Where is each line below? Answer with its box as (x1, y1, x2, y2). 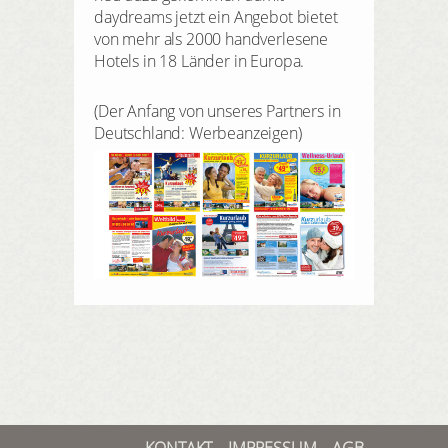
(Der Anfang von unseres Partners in (94, 100, 341, 123)
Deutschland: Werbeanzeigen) (94, 122, 302, 145)
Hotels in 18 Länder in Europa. (94, 50, 305, 73)
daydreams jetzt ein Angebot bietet (94, 6, 338, 29)
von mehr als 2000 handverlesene (94, 28, 329, 51)
